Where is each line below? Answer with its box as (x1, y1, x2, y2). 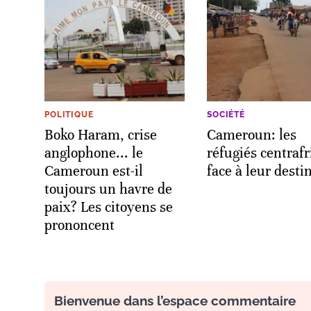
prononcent (44, 216, 115, 234)
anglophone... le (44, 144, 143, 162)
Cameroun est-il (44, 162, 143, 180)
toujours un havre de (44, 180, 172, 198)
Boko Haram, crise (44, 126, 157, 144)
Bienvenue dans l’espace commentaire (54, 292, 296, 308)
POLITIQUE (44, 109, 94, 119)
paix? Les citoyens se (44, 198, 173, 216)
